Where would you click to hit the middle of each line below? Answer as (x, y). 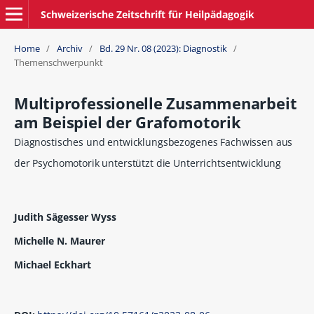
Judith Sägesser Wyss (65, 217)
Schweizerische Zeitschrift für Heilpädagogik (147, 14)
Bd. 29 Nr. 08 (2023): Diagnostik (163, 49)
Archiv (69, 49)
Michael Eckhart (52, 265)
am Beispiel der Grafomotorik (127, 123)
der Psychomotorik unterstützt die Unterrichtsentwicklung (148, 163)
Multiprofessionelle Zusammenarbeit (155, 104)
